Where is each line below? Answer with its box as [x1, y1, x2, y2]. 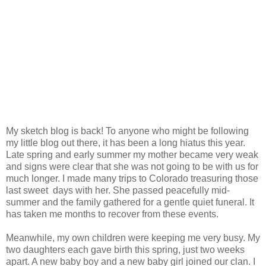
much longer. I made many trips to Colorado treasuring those [6, 173, 258, 183]
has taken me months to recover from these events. [6, 208, 218, 219]
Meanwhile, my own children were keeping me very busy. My [6, 232, 260, 243]
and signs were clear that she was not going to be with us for [6, 161, 258, 172]
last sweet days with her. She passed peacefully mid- [6, 185, 230, 195]
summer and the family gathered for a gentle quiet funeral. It [6, 197, 254, 207]
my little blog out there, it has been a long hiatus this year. [6, 137, 245, 148]
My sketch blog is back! [6, 125, 106, 136]
